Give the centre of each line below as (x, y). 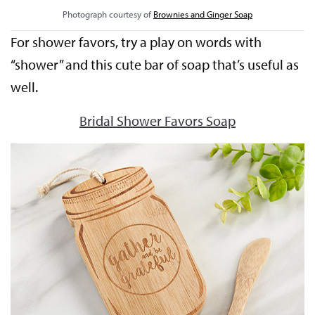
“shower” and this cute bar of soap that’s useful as (155, 64)
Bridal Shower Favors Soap (157, 120)
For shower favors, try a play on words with (136, 41)
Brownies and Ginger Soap (203, 14)
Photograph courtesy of (108, 14)
